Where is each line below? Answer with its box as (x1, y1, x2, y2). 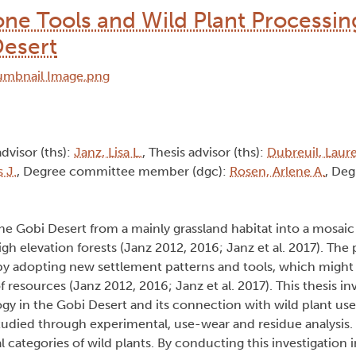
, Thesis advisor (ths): (142, 145, 267, 161)
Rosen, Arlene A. (230, 164, 325, 180)
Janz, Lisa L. (74, 145, 142, 161)
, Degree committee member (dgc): (17, 164, 230, 180)
